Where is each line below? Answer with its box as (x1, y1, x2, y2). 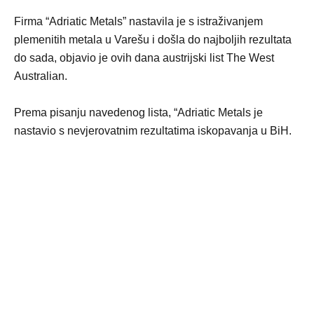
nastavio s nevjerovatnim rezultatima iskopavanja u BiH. (14, 125, 292, 137)
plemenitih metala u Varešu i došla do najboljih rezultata (14, 34, 292, 46)
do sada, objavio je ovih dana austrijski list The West (14, 52, 274, 64)
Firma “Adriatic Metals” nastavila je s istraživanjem (14, 15, 263, 27)
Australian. (14, 70, 67, 82)
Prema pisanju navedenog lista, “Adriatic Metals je (14, 107, 263, 118)
